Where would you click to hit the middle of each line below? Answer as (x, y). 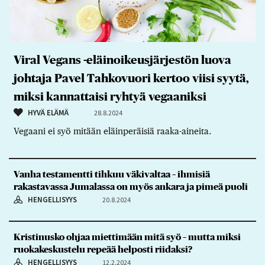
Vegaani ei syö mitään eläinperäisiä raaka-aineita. (112, 131)
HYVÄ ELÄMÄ (48, 113)
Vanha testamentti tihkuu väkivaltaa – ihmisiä (112, 174)
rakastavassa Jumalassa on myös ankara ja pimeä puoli (130, 187)
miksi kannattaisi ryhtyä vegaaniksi (110, 97)
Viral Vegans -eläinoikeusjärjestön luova (122, 61)
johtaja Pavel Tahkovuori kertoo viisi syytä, (131, 79)
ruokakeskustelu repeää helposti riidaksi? (103, 249)
